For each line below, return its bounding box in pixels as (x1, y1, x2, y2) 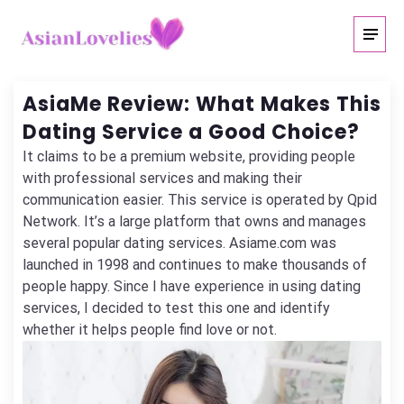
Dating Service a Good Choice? (23, 118, 360, 146)
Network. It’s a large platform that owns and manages (23, 213, 366, 230)
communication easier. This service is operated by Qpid (23, 191, 377, 208)
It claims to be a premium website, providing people (23, 148, 355, 165)
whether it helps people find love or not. (23, 321, 277, 338)
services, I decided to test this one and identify (23, 299, 330, 317)
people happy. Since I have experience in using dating (23, 278, 361, 295)
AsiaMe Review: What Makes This (23, 90, 381, 118)
